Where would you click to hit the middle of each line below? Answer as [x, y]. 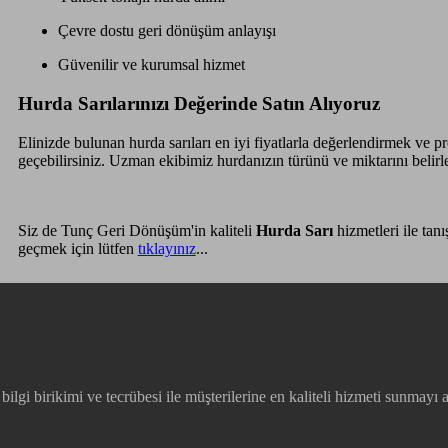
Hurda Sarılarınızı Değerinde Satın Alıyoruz [198, 103]
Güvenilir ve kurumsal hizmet [151, 65]
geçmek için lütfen [77, 248]
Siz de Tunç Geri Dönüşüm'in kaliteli [136, 230]
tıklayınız [166, 248]
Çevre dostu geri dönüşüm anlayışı [166, 31]
